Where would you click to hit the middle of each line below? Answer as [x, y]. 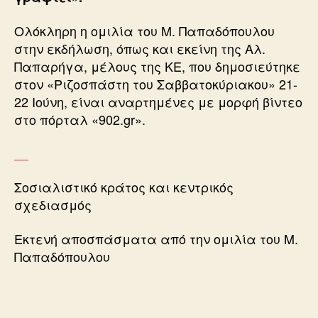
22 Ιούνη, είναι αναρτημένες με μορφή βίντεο [158, 102]
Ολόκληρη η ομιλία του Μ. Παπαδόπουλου [144, 31]
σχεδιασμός [53, 204]
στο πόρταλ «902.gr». [80, 119]
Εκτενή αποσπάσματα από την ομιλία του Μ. [156, 238]
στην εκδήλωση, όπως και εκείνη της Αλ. [140, 48]
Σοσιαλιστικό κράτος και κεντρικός [124, 187]
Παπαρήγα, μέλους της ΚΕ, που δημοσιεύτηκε [157, 66]
